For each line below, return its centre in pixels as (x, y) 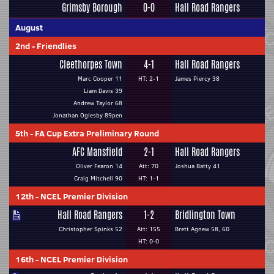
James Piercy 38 (197, 79)
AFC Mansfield (97, 152)
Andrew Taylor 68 (98, 103)
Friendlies (57, 46)
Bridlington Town (205, 215)
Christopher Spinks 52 (91, 229)
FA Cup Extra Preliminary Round (97, 133)
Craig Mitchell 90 (98, 178)
